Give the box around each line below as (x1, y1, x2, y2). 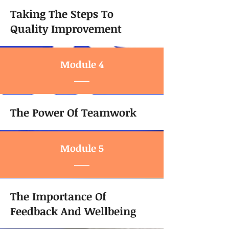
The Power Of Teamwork (10, 105, 136, 120)
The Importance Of (10, 189, 106, 203)
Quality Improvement (10, 21, 122, 36)
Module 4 (60, 58, 104, 71)
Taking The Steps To (10, 6, 113, 21)
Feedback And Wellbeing (10, 203, 136, 218)
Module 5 (60, 142, 104, 155)
